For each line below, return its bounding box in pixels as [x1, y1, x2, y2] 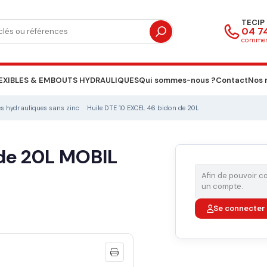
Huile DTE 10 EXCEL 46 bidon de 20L [87, 104, 199, 113]
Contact [216, 75, 248, 86]
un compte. [201, 181, 243, 192]
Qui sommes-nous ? [139, 75, 216, 86]
